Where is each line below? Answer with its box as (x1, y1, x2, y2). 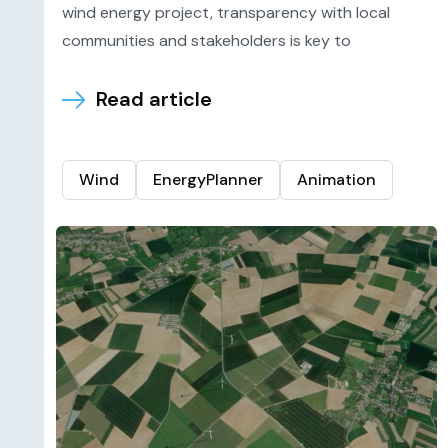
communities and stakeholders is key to (61, 30, 351, 51)
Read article (95, 86, 212, 112)
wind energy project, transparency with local (61, 2, 390, 23)
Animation (296, 169, 376, 190)
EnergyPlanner (152, 169, 263, 190)
